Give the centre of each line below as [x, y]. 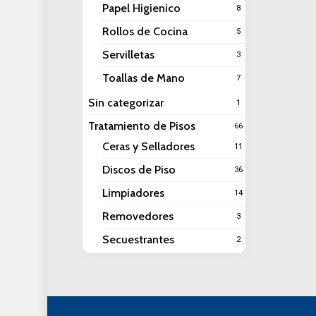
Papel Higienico [141, 8]
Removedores [138, 216]
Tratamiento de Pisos [141, 126]
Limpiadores [133, 193]
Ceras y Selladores [148, 146]
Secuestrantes [138, 239]
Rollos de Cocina [145, 31]
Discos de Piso [139, 170]
